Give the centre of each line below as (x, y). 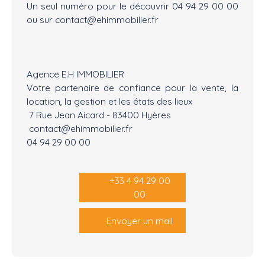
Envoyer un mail (140, 220)
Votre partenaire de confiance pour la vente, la (132, 88)
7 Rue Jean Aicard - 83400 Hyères (99, 115)
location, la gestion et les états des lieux (110, 101)
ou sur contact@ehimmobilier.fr (93, 20)
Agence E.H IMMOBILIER (75, 74)
